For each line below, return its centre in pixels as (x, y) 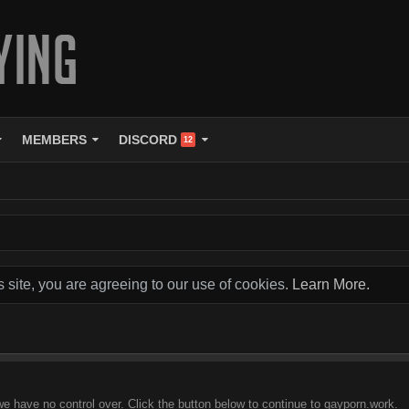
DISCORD (148, 140)
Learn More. (331, 284)
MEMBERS (55, 140)
